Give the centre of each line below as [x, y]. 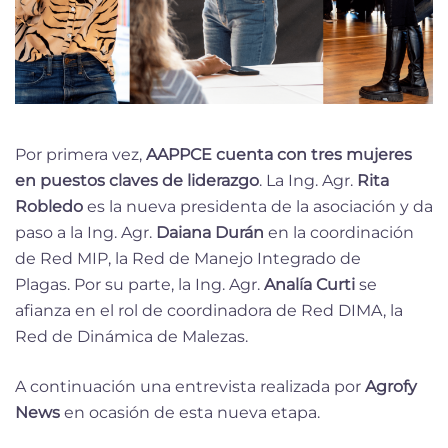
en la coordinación [339, 233]
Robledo [49, 207]
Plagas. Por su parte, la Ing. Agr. [139, 285]
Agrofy [391, 387]
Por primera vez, [80, 155]
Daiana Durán [210, 233]
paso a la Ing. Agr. [85, 233]
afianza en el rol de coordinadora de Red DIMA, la [209, 311]
